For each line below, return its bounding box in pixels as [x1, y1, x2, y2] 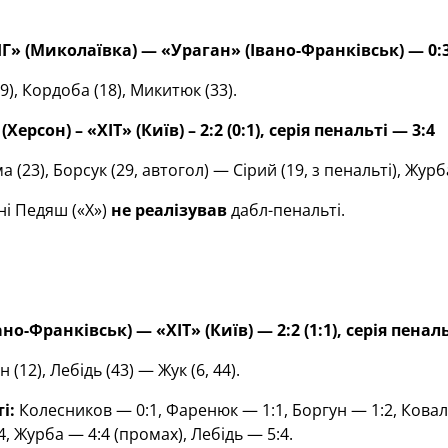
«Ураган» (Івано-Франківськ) [156, 39, 408, 61]
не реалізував [110, 199, 227, 221]
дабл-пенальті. [226, 199, 345, 221]
